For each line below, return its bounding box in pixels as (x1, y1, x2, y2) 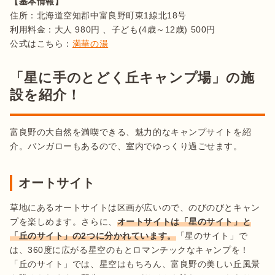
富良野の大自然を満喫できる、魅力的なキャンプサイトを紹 (10, 126, 252, 137)
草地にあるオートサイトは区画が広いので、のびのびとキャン (10, 202, 260, 212)
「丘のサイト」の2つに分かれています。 (10, 230, 176, 241)
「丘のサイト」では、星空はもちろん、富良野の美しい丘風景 (10, 258, 260, 269)
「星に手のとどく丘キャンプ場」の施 (10, 69, 255, 85)
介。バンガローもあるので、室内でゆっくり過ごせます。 (10, 141, 242, 151)
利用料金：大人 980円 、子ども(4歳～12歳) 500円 (10, 24, 215, 34)
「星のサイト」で (176, 230, 248, 241)
